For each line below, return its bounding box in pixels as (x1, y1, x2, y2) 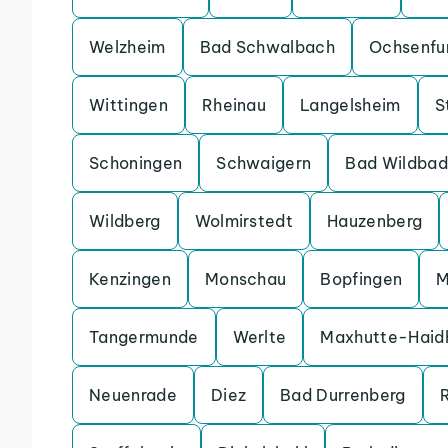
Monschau (204, 269, 287, 289)
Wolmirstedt (194, 211, 294, 231)
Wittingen (89, 95, 168, 115)
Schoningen (89, 153, 183, 173)
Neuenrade (89, 385, 177, 405)
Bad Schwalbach (199, 37, 336, 57)
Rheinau (201, 95, 267, 115)
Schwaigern (216, 153, 312, 173)
